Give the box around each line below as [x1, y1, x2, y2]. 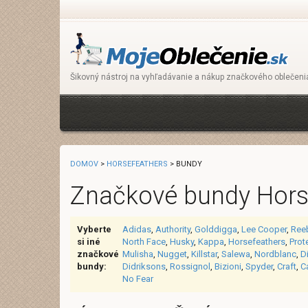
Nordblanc [254, 249, 296, 259]
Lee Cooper [241, 224, 287, 234]
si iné [77, 236, 100, 247]
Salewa [221, 249, 250, 259]
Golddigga [195, 224, 237, 234]
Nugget [157, 249, 187, 259]
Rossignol [170, 261, 210, 272]
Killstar [191, 249, 217, 259]
